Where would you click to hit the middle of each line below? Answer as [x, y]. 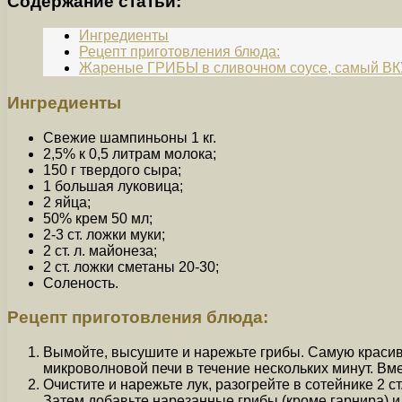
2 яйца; [67, 202]
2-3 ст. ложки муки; [104, 234]
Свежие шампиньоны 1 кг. [130, 137]
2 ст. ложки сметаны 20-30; [131, 267]
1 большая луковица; [113, 186]
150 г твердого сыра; [112, 170]
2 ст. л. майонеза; [100, 250]
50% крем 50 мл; [98, 218]
